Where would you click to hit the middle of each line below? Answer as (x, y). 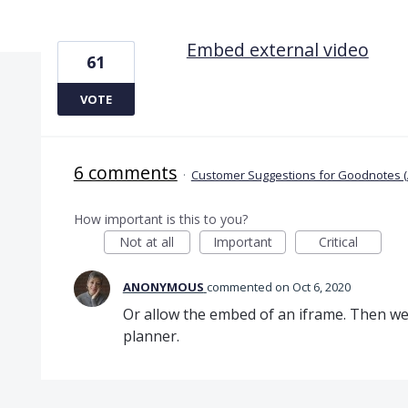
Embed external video (277, 49)
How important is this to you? (160, 219)
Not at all (147, 241)
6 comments (125, 172)
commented (240, 286)
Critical (338, 241)
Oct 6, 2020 (321, 286)
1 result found (88, 23)
